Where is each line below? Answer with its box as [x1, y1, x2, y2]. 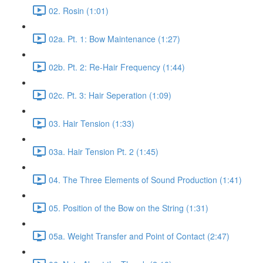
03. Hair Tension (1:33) [49, 117, 134, 129]
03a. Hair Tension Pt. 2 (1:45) [49, 145, 159, 157]
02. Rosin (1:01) [49, 4, 109, 16]
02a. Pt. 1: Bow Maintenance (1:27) [49, 32, 180, 45]
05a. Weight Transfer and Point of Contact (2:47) [49, 230, 230, 242]
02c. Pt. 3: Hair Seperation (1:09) [49, 89, 171, 101]
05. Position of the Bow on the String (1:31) [49, 201, 208, 214]
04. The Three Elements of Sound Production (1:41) [49, 173, 242, 186]
